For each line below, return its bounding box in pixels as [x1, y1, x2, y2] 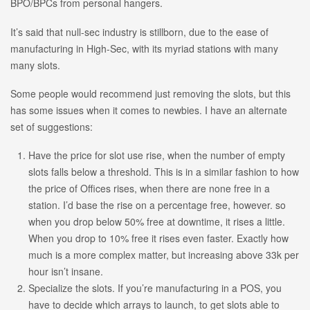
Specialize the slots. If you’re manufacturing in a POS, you [28, 280, 282, 295]
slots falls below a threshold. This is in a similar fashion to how [28, 164, 299, 179]
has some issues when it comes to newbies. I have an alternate [10, 102, 287, 117]
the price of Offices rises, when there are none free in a [28, 181, 270, 195]
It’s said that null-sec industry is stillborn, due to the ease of [10, 24, 268, 39]
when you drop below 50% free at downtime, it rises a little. [28, 214, 285, 228]
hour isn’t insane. [28, 264, 103, 278]
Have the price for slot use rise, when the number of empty [28, 147, 285, 162]
